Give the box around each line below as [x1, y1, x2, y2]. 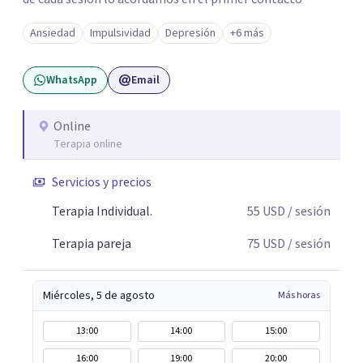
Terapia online [53, 136, 122, 152]
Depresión [165, 25, 216, 41]
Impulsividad [90, 25, 151, 41]
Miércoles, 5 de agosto [43, 288, 155, 304]
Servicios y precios [52, 173, 152, 191]
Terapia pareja [52, 235, 131, 253]
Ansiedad [30, 25, 75, 41]
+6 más [230, 25, 264, 41]
